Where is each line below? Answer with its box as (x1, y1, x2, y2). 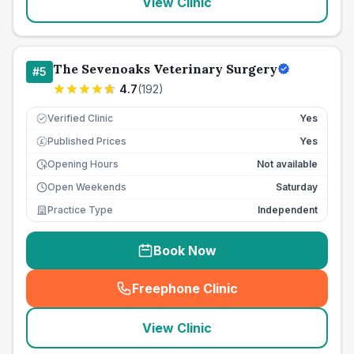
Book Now (153, 243, 217, 258)
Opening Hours (47, 158, 119, 170)
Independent (258, 204, 318, 216)
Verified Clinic (47, 112, 113, 124)
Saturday (276, 181, 318, 193)
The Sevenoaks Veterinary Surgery (53, 61, 277, 77)
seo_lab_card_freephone (180, 288, 338, 305)
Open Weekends (47, 181, 126, 193)
